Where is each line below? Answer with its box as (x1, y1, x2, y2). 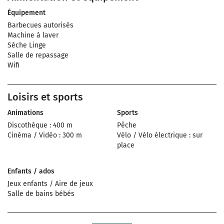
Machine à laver (7, 31, 58, 39)
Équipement (7, 8, 45, 17)
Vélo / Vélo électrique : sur (117, 131, 202, 139)
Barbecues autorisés (7, 21, 73, 29)
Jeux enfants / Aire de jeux (7, 179, 93, 188)
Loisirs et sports (7, 91, 83, 103)
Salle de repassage (7, 51, 68, 59)
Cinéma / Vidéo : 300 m (7, 131, 82, 139)
